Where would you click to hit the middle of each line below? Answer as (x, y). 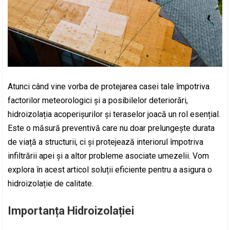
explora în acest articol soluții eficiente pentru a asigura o (110, 170)
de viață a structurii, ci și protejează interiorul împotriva (106, 142)
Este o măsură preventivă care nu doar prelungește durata (111, 128)
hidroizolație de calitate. (51, 184)
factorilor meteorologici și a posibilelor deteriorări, (98, 101)
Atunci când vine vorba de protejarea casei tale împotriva (109, 87)
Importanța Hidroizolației (71, 211)
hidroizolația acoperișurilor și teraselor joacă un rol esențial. (114, 114)
